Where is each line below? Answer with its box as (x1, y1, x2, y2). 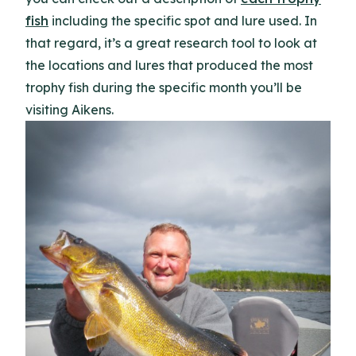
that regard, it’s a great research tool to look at (25, 35, 317, 51)
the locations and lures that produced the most (25, 57, 313, 73)
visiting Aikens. (25, 102, 114, 118)
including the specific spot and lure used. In (48, 13, 317, 29)
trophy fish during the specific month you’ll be (25, 79, 302, 95)
